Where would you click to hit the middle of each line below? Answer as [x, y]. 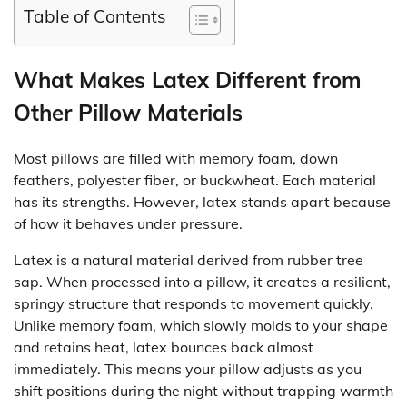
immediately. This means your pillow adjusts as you [188, 368]
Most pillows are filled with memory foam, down [176, 158]
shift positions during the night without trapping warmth [203, 390]
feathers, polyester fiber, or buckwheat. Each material [195, 179]
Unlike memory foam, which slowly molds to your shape [201, 325]
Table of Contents [95, 17]
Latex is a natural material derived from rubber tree [189, 259]
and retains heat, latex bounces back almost [164, 347]
